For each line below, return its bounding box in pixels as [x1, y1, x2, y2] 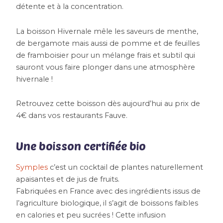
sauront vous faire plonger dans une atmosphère [16, 62, 196, 72]
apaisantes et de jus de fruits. [16, 175, 120, 184]
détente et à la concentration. [16, 2, 124, 11]
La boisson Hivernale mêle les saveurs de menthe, [16, 26, 199, 36]
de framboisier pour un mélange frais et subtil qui [16, 50, 196, 60]
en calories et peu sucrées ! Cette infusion [16, 211, 166, 220]
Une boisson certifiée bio [16, 138, 146, 153]
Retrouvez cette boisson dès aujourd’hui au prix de [16, 99, 201, 109]
